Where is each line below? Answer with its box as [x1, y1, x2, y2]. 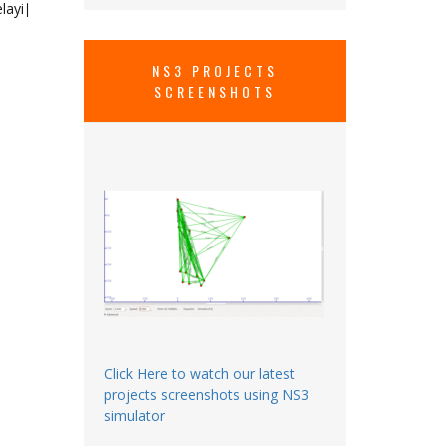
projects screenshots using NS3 [103, 384, 309, 404]
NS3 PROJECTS [151, 59, 278, 81]
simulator [103, 405, 165, 425]
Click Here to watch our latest [103, 363, 295, 383]
